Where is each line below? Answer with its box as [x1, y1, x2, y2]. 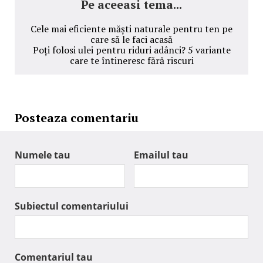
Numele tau [15, 148, 70, 161]
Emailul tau [134, 148, 188, 161]
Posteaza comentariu [15, 109, 139, 126]
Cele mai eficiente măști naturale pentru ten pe [31, 22, 232, 35]
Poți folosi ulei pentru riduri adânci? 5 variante [32, 43, 231, 56]
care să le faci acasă [90, 32, 173, 46]
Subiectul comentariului [15, 199, 129, 213]
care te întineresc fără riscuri [69, 53, 194, 67]
